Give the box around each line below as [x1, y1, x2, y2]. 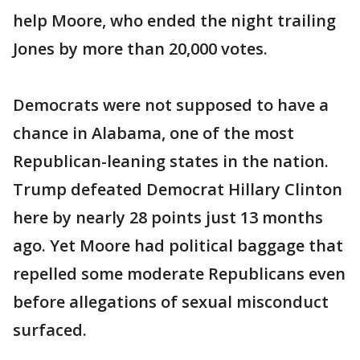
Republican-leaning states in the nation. [13, 150, 329, 172]
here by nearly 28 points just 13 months [13, 207, 323, 228]
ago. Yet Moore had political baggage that [13, 235, 343, 256]
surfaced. [13, 319, 87, 341]
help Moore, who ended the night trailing [13, 10, 336, 31]
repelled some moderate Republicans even [13, 263, 346, 284]
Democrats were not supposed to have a [13, 94, 329, 116]
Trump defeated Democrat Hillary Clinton [13, 178, 342, 200]
